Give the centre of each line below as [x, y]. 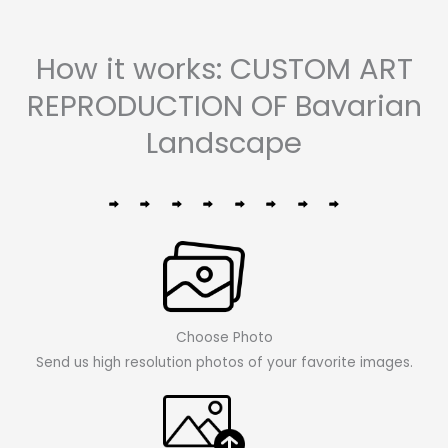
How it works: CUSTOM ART [224, 68]
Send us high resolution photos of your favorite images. [224, 363]
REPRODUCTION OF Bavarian [224, 105]
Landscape [224, 142]
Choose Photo [224, 338]
